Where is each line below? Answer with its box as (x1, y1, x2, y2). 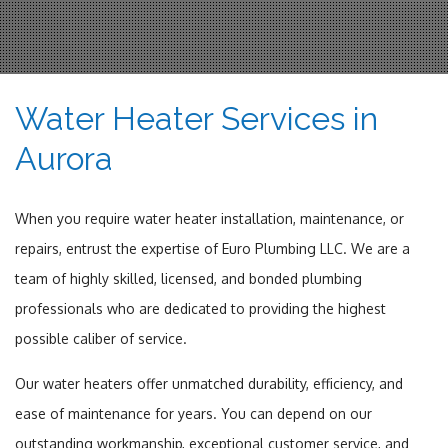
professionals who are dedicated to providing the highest (15, 299, 386, 317)
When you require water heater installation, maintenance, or (15, 209, 404, 227)
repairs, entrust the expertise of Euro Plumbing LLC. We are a (15, 239, 410, 257)
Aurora (15, 139, 113, 177)
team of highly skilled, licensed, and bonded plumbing (15, 269, 362, 287)
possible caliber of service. (15, 329, 187, 347)
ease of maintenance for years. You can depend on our (15, 404, 372, 422)
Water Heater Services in (15, 99, 378, 137)
